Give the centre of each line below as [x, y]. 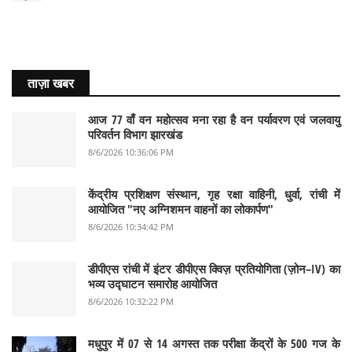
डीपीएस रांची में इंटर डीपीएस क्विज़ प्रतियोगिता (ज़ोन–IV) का [214, 269]
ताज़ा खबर [51, 83]
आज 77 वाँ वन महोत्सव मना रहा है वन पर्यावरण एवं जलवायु [214, 119]
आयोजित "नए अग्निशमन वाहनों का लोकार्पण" [181, 209]
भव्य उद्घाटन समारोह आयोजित [152, 284]
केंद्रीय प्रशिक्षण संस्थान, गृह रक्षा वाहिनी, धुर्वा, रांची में [214, 194]
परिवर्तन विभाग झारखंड [135, 134]
